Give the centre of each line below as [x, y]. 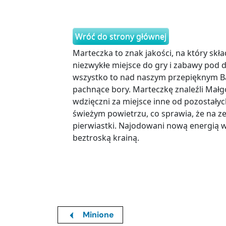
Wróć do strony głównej [121, 37]
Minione [97, 215]
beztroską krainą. [107, 138]
